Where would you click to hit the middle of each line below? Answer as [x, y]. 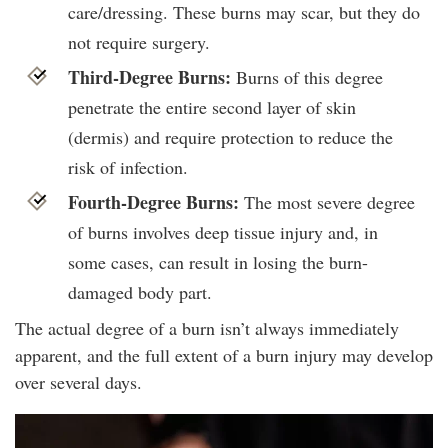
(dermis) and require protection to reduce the [230, 137]
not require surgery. [138, 42]
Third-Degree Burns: [149, 77]
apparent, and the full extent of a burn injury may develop [224, 355]
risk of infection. [127, 167]
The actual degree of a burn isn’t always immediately [207, 328]
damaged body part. [139, 292]
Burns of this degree [306, 77]
